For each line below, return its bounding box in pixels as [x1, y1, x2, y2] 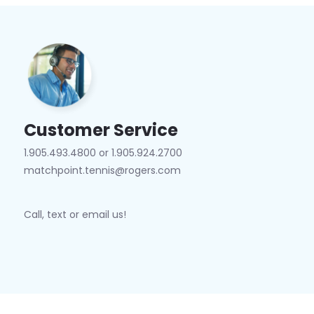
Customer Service [23, 118, 178, 142]
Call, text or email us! [23, 207, 126, 221]
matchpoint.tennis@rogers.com [23, 163, 181, 177]
